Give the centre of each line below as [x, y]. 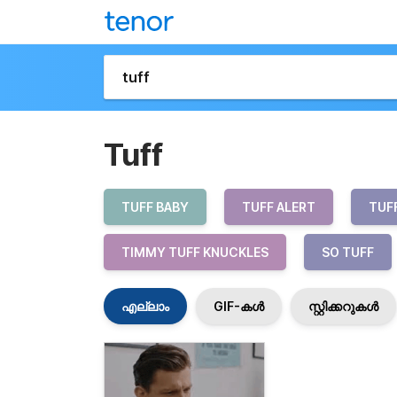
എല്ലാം [145, 306]
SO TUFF [348, 252]
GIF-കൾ [239, 306]
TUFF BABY [155, 207]
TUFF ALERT [279, 207]
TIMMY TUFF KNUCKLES [195, 252]
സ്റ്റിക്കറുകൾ [343, 306]
